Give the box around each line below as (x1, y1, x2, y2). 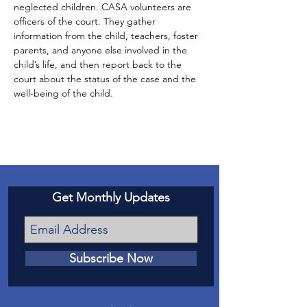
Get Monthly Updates (52, 190, 170, 205)
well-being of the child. (14, 87, 113, 99)
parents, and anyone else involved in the (14, 44, 190, 56)
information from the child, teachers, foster (14, 29, 201, 42)
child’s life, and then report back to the (14, 58, 184, 71)
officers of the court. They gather (14, 15, 158, 27)
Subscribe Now (69, 251, 153, 266)
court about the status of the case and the (14, 73, 199, 85)
